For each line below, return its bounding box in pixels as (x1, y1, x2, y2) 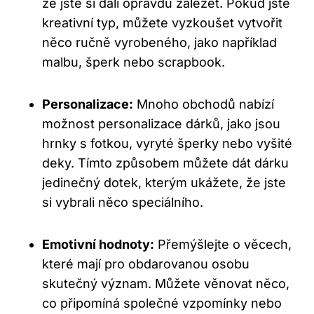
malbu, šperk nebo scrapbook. (42, 55, 225, 70)
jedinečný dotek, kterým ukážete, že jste (42, 175, 286, 191)
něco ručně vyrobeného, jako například (42, 35, 277, 50)
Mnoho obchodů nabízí (133, 97, 274, 112)
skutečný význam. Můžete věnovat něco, (42, 276, 289, 292)
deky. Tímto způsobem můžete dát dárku (42, 156, 289, 171)
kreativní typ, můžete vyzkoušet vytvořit (42, 15, 282, 31)
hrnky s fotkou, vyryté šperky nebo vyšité (42, 136, 292, 151)
